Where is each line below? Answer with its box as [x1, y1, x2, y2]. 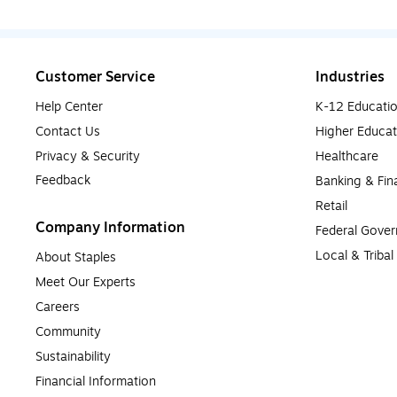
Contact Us [35, 121, 100, 141]
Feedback [35, 170, 90, 190]
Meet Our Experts [35, 272, 136, 292]
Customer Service [35, 66, 155, 88]
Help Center [35, 97, 103, 116]
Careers [35, 297, 80, 316]
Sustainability [35, 346, 111, 366]
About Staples [35, 247, 116, 267]
